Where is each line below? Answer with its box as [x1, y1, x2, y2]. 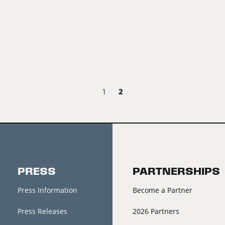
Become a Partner [133, 185, 192, 195]
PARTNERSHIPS [133, 166, 220, 177]
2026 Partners [133, 206, 179, 216]
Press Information [17, 185, 77, 195]
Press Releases [17, 206, 67, 216]
